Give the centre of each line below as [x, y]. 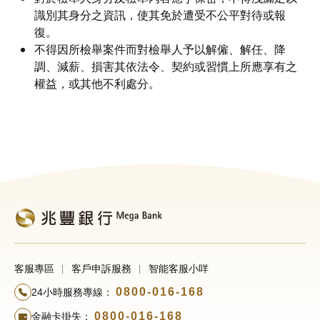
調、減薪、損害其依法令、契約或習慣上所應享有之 [166, 67]
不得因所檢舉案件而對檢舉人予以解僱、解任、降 [160, 50]
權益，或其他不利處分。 [97, 84]
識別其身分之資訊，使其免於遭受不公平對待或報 [160, 15]
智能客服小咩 [179, 269]
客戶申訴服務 [101, 269]
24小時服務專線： [72, 292]
